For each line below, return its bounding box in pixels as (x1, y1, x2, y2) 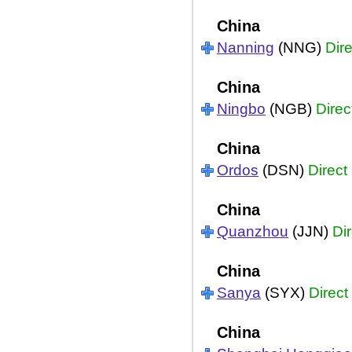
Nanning (217, 39, 274, 56)
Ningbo (217, 101, 266, 117)
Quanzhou (217, 223, 288, 240)
